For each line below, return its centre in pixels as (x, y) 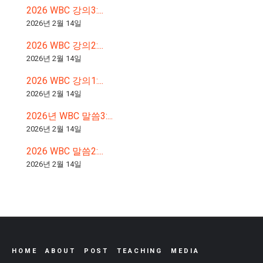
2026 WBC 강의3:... (65, 10)
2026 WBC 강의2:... (65, 45)
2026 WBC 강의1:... (65, 80)
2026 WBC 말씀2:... (65, 151)
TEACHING (140, 251)
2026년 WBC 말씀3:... (70, 116)
